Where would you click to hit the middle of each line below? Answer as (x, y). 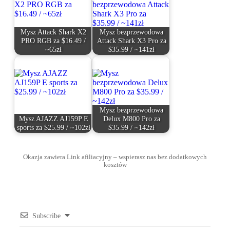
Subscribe (47, 216)
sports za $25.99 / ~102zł (53, 128)
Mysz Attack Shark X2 (54, 32)
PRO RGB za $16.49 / (54, 41)
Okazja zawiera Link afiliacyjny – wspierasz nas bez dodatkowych (115, 157)
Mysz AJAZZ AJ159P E (53, 119)
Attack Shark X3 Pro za (131, 41)
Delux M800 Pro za (131, 119)
